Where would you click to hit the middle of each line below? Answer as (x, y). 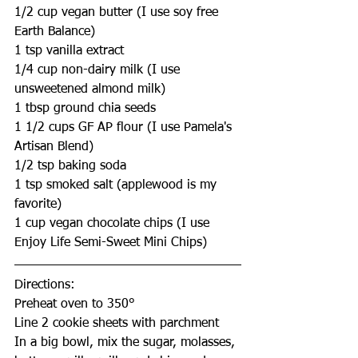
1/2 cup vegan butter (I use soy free (118, 13)
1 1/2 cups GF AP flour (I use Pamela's (125, 128)
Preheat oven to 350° (75, 304)
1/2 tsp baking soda (70, 166)
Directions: (45, 285)
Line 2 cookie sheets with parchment (117, 324)
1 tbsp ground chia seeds (85, 109)
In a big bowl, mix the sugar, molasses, (127, 343)
